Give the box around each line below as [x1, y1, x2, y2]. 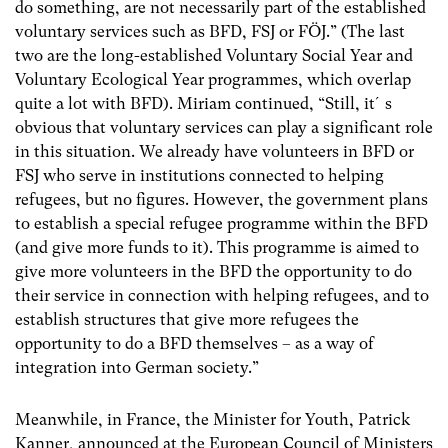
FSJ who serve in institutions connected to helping [15, 166, 384, 186]
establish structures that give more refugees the [15, 310, 359, 330]
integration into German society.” [15, 358, 259, 378]
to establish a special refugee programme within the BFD [15, 214, 428, 234]
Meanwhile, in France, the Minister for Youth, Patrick [15, 409, 410, 429]
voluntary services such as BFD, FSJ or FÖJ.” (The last [15, 22, 405, 42]
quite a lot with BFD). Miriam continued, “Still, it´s [15, 94, 392, 114]
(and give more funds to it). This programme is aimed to [15, 238, 419, 258]
